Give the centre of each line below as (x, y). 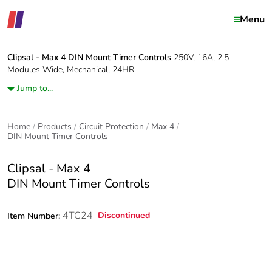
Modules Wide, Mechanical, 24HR (71, 70)
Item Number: (35, 216)
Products (55, 127)
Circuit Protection (111, 127)
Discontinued (124, 215)
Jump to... (35, 88)
